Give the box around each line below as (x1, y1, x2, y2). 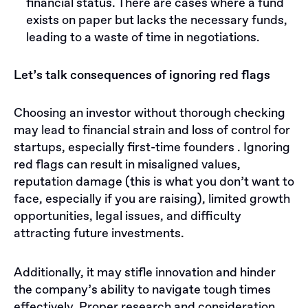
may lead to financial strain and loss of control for (14, 122, 290, 139)
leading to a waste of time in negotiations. (26, 29, 260, 46)
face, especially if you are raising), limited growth (14, 190, 290, 208)
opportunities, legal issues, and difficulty (14, 208, 241, 225)
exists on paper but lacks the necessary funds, (26, 12, 287, 29)
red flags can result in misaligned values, (14, 156, 241, 173)
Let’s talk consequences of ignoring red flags (14, 67, 270, 84)
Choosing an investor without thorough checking (14, 104, 285, 122)
